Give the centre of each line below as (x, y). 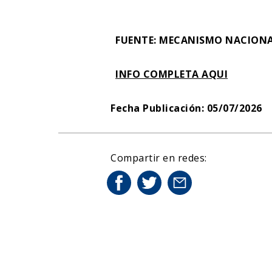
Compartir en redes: (159, 158)
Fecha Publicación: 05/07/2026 (186, 108)
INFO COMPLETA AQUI (172, 74)
